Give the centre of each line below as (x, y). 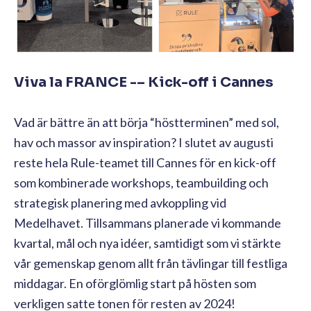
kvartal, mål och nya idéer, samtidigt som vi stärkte (148, 243)
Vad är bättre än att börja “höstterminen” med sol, (146, 122)
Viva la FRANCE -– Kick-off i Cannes (144, 82)
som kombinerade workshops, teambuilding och (141, 182)
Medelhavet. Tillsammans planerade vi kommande (148, 222)
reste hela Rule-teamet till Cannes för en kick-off (145, 162)
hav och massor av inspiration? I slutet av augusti (144, 142)
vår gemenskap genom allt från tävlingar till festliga (151, 263)
